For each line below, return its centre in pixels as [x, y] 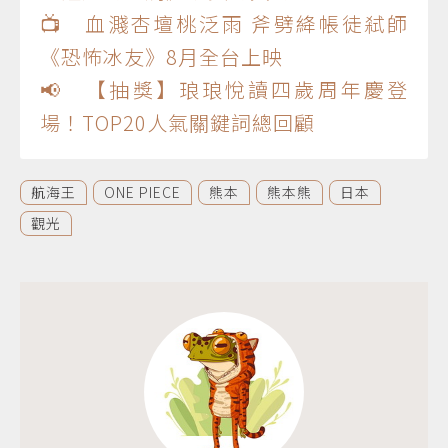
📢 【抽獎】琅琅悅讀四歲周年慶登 [224, 89]
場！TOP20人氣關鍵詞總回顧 [177, 122]
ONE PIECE [142, 191]
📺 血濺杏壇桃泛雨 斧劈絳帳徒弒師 [224, 23]
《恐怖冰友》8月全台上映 [161, 56]
